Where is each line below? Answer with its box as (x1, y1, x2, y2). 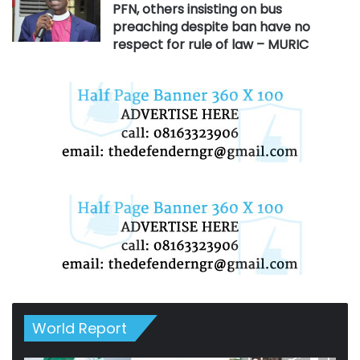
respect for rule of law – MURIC (112, 35, 309, 55)
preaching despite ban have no (112, 18, 311, 37)
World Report (32, 318, 127, 339)
